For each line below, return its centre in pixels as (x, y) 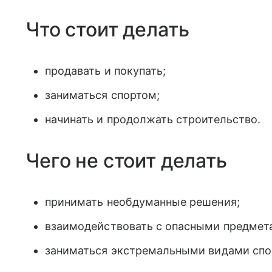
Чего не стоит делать (126, 160)
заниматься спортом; (103, 95)
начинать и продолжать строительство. (153, 119)
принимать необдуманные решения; (142, 202)
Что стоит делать (107, 29)
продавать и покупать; (106, 70)
